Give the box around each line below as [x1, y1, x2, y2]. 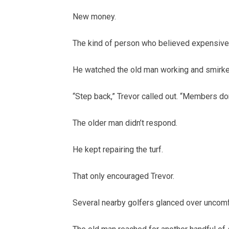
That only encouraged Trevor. [73, 171, 174, 181]
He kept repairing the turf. [73, 145, 163, 155]
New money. [73, 12, 116, 22]
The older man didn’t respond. [73, 118, 177, 128]
